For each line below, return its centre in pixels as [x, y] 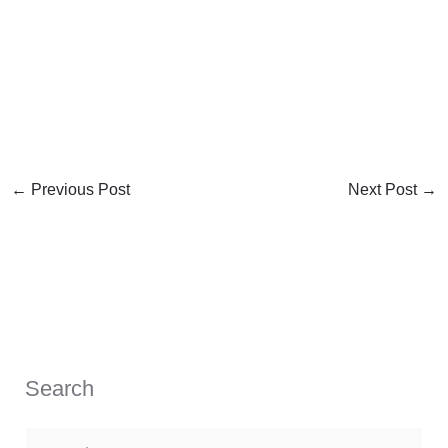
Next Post [385, 190]
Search [59, 389]
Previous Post [78, 190]
